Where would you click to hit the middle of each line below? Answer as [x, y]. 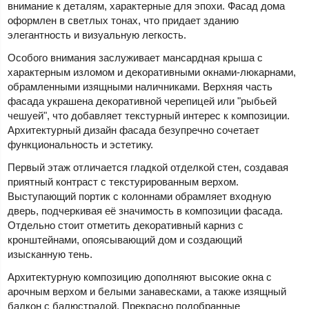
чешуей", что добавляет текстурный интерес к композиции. [149, 116]
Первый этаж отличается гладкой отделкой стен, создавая [148, 168]
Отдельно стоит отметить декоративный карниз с [126, 226]
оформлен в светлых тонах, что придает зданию [123, 21]
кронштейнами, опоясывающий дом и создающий [125, 240]
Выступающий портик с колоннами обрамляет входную [140, 197]
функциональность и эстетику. [81, 145]
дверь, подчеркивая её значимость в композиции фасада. [146, 211]
